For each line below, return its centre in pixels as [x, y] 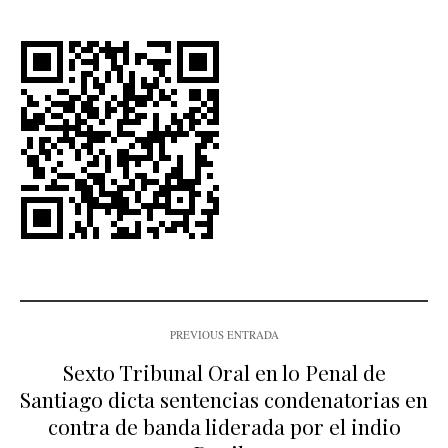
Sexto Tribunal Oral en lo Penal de [224, 371]
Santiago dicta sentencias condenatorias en [224, 398]
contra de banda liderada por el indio [224, 425]
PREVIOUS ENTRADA [224, 334]
